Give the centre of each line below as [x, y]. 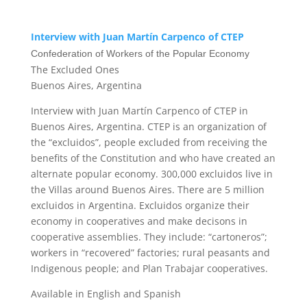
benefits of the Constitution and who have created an [153, 158]
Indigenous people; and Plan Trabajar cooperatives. [149, 268]
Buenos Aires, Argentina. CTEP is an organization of [148, 126]
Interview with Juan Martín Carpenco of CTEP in [139, 111]
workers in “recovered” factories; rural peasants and [150, 253]
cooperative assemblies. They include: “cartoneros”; [149, 237]
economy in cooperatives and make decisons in [139, 221]
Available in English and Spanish [106, 294]
